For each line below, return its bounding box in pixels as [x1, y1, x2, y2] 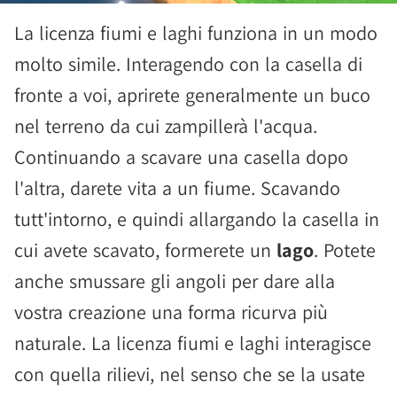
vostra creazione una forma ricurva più [14, 300, 328, 324]
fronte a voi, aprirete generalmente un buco [14, 82, 370, 107]
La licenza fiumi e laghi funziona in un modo [14, 20, 378, 45]
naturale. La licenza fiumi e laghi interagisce [14, 331, 371, 355]
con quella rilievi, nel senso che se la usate [14, 362, 365, 386]
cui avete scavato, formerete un [14, 237, 276, 262]
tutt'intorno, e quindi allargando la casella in [14, 206, 379, 231]
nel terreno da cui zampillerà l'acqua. [14, 113, 317, 138]
